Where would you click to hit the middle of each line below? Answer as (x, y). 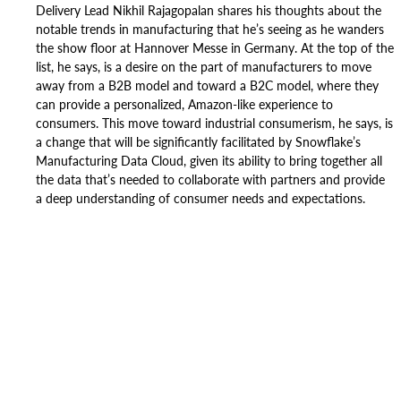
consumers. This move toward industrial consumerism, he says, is (214, 123)
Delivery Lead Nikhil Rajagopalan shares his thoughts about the (209, 10)
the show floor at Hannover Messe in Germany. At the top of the (215, 48)
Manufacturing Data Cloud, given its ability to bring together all (209, 161)
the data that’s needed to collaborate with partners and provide (210, 179)
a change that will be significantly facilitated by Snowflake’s (198, 142)
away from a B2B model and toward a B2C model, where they (207, 85)
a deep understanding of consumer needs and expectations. (200, 198)
